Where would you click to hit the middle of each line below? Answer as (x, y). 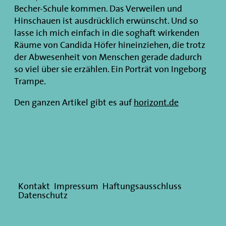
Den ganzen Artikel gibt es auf (74, 102)
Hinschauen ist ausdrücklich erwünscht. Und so (106, 20)
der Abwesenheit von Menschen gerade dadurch (108, 57)
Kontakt (34, 186)
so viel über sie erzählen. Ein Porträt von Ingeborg (110, 69)
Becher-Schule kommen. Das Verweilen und (98, 8)
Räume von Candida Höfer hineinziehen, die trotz (110, 45)
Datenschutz (43, 195)
